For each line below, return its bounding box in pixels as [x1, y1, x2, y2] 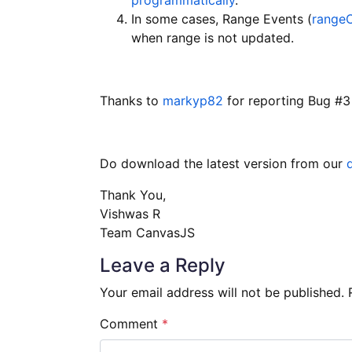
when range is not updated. [131, 29, 294, 46]
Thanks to [100, 92, 163, 108]
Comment [100, 315, 162, 332]
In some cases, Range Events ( [131, 10, 312, 27]
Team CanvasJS [100, 224, 195, 240]
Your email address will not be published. [100, 284, 344, 300]
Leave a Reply [100, 253, 225, 277]
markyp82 [163, 92, 223, 108]
